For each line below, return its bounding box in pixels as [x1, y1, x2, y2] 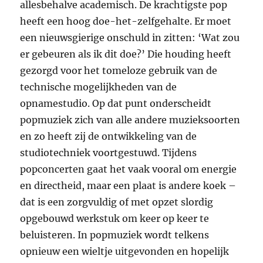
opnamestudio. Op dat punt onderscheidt [20, 97, 212, 110]
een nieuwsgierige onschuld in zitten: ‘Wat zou [20, 32, 240, 44]
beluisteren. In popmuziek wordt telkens [20, 229, 210, 241]
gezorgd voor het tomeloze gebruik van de [20, 65, 218, 77]
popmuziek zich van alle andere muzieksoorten [20, 114, 241, 126]
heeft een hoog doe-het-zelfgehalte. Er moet [20, 15, 232, 28]
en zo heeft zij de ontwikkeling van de [20, 130, 197, 143]
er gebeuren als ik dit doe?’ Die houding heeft [20, 48, 232, 60]
